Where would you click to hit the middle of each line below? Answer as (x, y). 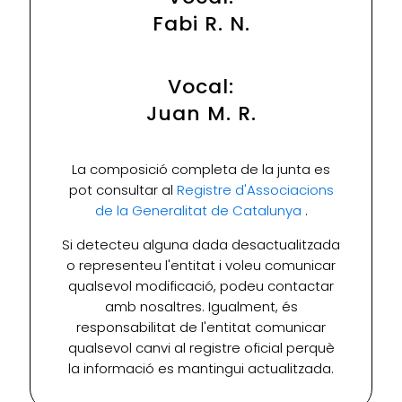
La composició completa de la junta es (201, 170)
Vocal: (201, 87)
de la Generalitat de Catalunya (200, 211)
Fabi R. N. (201, 24)
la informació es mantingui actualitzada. (201, 369)
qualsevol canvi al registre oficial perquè (201, 348)
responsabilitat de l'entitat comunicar (201, 328)
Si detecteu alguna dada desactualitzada (201, 245)
